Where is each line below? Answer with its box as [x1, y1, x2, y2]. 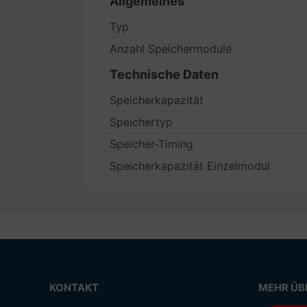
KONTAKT [49, 281, 99, 294]
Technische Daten [110, 67, 219, 82]
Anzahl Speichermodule [110, 42, 232, 56]
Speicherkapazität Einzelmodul [110, 159, 271, 173]
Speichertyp [110, 115, 173, 129]
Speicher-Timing [110, 137, 194, 151]
